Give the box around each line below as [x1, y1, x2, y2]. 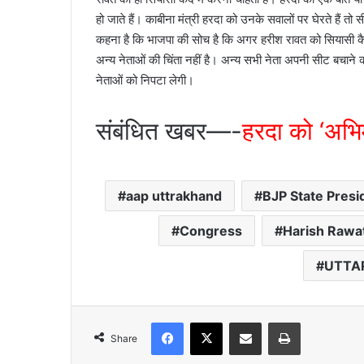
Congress [180, 222, 242, 239]
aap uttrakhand [126, 187, 222, 204]
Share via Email [261, 314, 287, 328]
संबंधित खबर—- [96, 115, 242, 145]
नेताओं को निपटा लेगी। [96, 71, 194, 88]
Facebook [183, 314, 232, 328]
